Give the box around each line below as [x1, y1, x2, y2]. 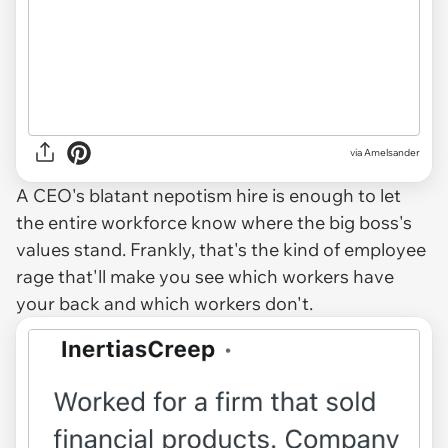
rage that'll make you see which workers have [16, 264, 394, 288]
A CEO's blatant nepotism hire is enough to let [16, 183, 401, 207]
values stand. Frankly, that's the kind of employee [16, 237, 426, 261]
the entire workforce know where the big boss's [16, 210, 412, 234]
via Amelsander [350, 146, 420, 160]
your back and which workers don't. [16, 291, 313, 315]
